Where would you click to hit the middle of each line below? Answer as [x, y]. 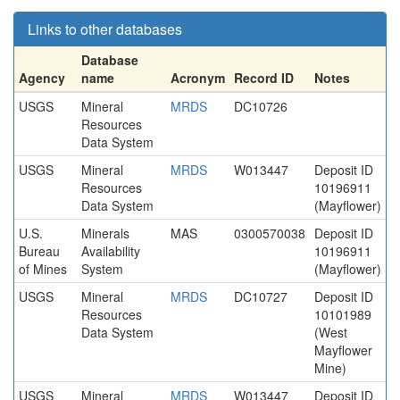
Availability [111, 251]
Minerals [105, 233]
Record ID [264, 78]
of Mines [43, 269]
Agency [42, 78]
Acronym [198, 78]
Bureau [39, 251]
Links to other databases [105, 29]
